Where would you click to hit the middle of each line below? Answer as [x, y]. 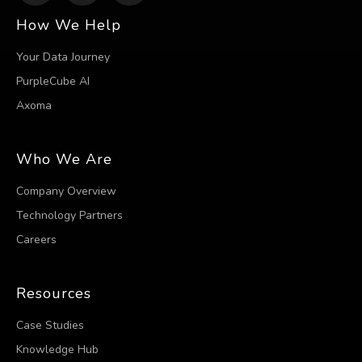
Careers [36, 239]
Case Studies [50, 325]
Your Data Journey [63, 57]
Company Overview [66, 191]
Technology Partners [69, 215]
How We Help [69, 25]
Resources [54, 293]
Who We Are [64, 159]
